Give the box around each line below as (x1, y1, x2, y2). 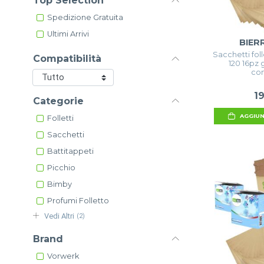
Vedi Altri (44, 211, 75, 220)
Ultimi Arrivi (47, 29, 89, 39)
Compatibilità (33, 52, 101, 64)
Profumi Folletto (47, 196, 109, 206)
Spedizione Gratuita (47, 13, 123, 22)
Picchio (47, 163, 75, 173)
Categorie (33, 95, 84, 107)
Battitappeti (47, 147, 94, 156)
